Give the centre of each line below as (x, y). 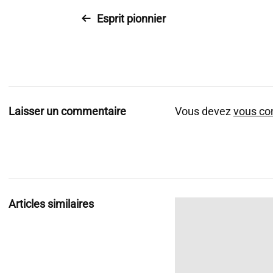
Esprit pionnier (131, 19)
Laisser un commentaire (67, 111)
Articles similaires (51, 204)
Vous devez (204, 111)
